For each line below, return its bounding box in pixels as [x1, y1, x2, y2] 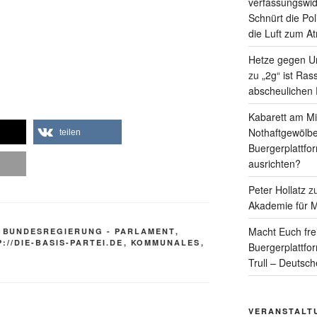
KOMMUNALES [130, 237, 201, 248]
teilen [59, 127, 81, 138]
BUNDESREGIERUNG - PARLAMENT [2, 226, 175, 237]
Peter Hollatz [248, 183, 306, 197]
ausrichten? [248, 156, 301, 171]
